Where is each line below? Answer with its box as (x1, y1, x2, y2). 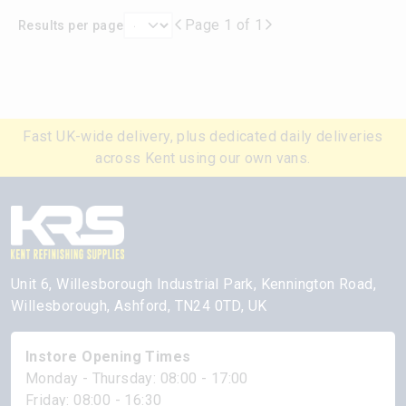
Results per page (18, 17, 124, 33)
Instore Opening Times (25, 348, 191, 366)
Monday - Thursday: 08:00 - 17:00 (25, 370, 248, 388)
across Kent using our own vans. (95, 150, 311, 167)
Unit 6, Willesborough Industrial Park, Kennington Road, (11, 275, 376, 294)
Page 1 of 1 (184, 16, 264, 34)
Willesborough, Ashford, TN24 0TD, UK (11, 297, 267, 315)
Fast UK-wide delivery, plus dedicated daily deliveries (23, 128, 383, 145)
